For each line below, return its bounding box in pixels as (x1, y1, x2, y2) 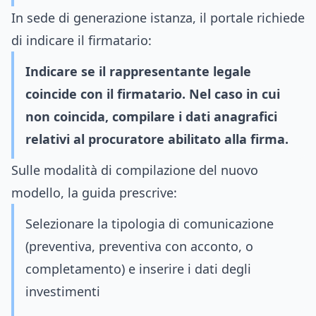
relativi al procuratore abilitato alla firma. (25, 130, 288, 147)
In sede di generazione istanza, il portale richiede (11, 9, 305, 26)
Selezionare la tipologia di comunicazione (25, 215, 274, 232)
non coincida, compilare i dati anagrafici (25, 108, 277, 125)
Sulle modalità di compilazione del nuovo (11, 162, 258, 178)
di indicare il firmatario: (11, 32, 152, 49)
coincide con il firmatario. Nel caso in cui (25, 85, 280, 102)
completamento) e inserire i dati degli (25, 260, 251, 277)
